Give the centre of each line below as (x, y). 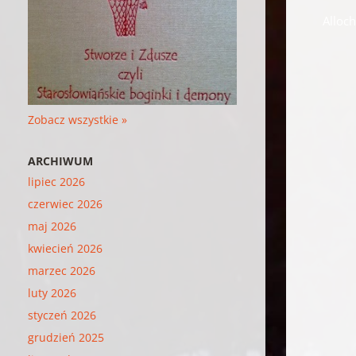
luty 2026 (52, 292)
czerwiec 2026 (66, 203)
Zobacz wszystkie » (78, 119)
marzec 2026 (62, 270)
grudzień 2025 (66, 337)
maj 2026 (52, 226)
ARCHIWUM (61, 161)
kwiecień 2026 (66, 248)
